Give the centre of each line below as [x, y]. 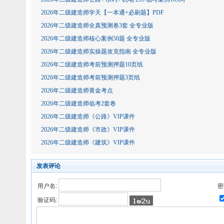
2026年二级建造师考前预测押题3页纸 [90, 77]
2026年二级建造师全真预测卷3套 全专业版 [97, 25]
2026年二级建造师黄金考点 [77, 90]
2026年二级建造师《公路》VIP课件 [88, 116]
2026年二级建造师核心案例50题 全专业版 [96, 38]
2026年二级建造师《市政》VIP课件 [88, 129]
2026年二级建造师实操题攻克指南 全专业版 [99, 51]
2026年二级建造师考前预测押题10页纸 [92, 64]
